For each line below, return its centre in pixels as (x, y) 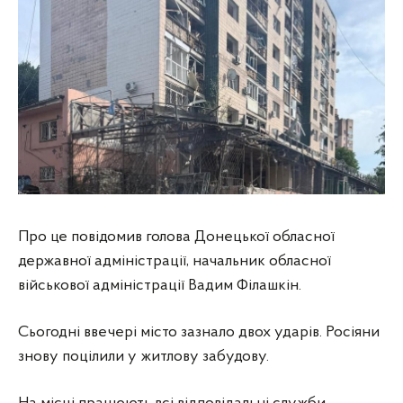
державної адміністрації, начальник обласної (175, 262)
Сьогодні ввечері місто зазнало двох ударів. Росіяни (199, 333)
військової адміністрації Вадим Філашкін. (160, 286)
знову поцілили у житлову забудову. (143, 357)
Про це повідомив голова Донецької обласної (176, 237)
